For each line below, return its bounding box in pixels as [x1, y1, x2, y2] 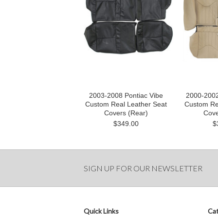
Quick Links [84, 207, 119, 215]
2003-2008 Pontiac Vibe [89, 91, 163, 99]
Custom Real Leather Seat [85, 100, 167, 108]
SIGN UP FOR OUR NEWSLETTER [84, 163, 202, 173]
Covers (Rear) [104, 109, 148, 117]
